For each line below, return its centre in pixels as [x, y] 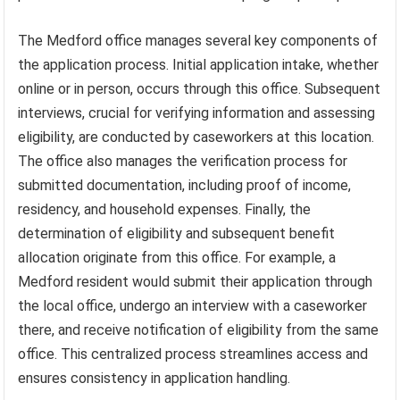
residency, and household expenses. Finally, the [165, 209]
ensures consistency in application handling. [154, 378]
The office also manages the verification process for [183, 161]
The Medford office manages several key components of [198, 40]
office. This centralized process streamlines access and [193, 354]
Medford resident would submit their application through [196, 281]
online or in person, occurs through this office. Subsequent [200, 88]
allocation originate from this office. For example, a [177, 257]
